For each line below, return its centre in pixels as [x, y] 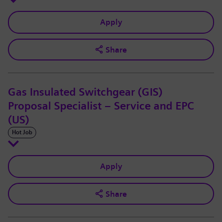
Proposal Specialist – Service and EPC [101, 106]
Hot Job [22, 133]
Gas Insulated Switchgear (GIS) [85, 92]
